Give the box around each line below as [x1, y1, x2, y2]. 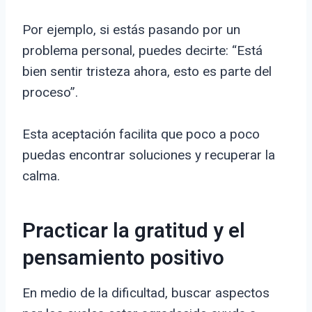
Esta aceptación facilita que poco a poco [22, 126, 260, 143]
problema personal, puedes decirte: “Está [22, 42, 263, 59]
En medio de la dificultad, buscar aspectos [22, 285, 270, 302]
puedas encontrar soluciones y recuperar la [22, 147, 275, 164]
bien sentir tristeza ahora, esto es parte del [22, 63, 272, 80]
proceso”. [22, 84, 78, 101]
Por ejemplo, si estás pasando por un [22, 22, 240, 38]
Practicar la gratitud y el [22, 216, 245, 247]
